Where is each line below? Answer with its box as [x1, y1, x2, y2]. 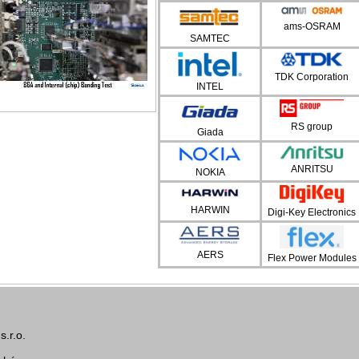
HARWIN [190, 204, 230, 216]
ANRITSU [290, 163, 333, 175]
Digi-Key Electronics [268, 207, 356, 219]
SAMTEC [190, 33, 230, 44]
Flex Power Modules [267, 252, 357, 264]
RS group [291, 120, 333, 132]
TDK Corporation [275, 71, 349, 83]
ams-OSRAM [283, 20, 341, 32]
